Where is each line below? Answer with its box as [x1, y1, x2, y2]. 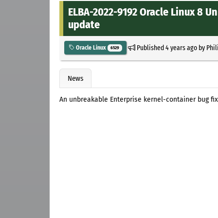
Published [135, 43, 165, 52]
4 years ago [165, 43, 197, 52]
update [68, 18, 100, 31]
